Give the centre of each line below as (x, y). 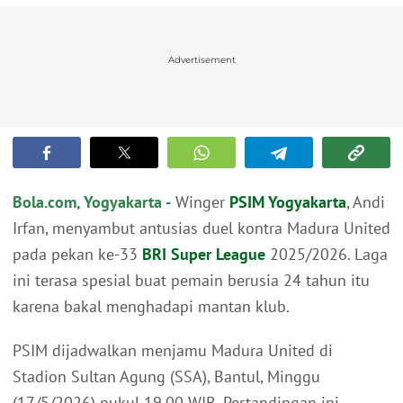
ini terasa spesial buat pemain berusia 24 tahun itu (191, 281)
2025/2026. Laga (327, 255)
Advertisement (201, 60)
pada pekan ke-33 (77, 255)
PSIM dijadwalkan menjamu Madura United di (173, 351)
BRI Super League (204, 255)
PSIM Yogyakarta (288, 202)
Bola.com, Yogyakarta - (92, 202)
